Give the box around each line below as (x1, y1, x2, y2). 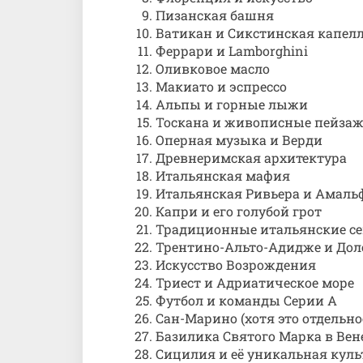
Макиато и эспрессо (156, 78, 287, 95)
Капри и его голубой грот (156, 203, 322, 220)
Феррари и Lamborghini (156, 42, 308, 59)
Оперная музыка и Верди (156, 131, 322, 148)
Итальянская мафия (156, 167, 290, 184)
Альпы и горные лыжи (156, 96, 308, 113)
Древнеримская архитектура (156, 149, 347, 166)
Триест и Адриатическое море (156, 274, 354, 291)
